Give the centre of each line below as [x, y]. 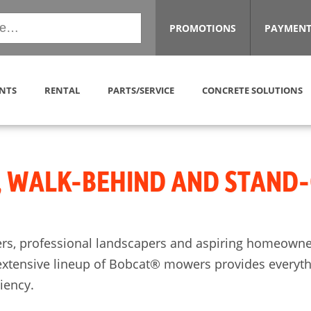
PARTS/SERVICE [141, 90]
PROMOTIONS [203, 28]
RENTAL [62, 90]
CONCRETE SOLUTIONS [252, 90]
